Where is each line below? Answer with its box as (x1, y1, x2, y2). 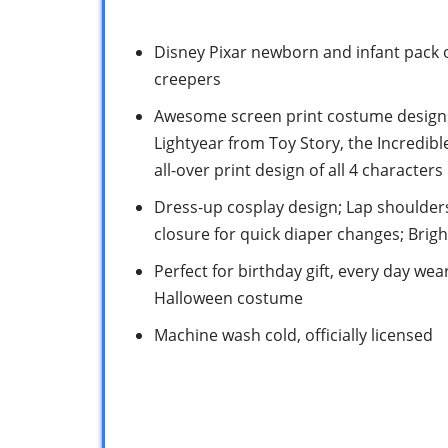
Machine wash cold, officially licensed (154, 323, 433, 346)
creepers (154, 67, 221, 90)
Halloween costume (154, 286, 303, 309)
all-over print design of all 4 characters (154, 158, 443, 181)
